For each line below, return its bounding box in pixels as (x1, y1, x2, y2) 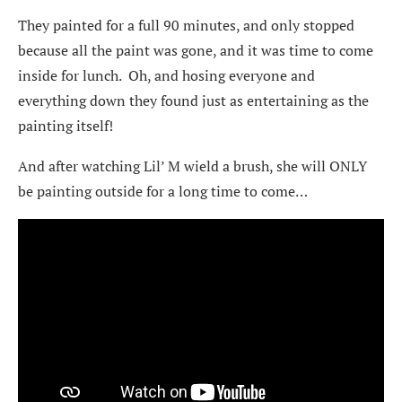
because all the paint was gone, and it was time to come (18, 39, 373, 60)
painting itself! (18, 115, 113, 135)
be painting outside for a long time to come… (18, 180, 308, 201)
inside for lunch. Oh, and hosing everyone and (18, 65, 315, 85)
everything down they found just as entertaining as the (18, 90, 369, 110)
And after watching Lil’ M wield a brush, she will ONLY (18, 155, 367, 176)
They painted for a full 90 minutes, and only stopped (18, 14, 354, 35)
